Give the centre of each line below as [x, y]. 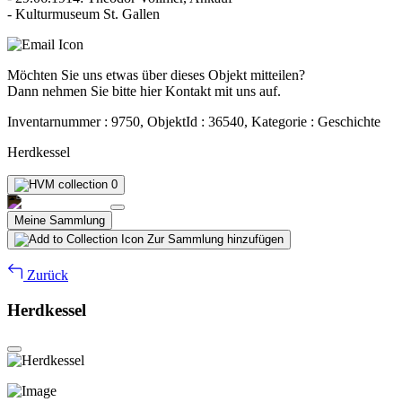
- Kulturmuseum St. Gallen [83, 13]
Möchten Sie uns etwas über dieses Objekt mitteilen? [156, 74]
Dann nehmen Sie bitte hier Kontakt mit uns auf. [144, 91]
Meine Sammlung [60, 220]
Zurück [46, 275]
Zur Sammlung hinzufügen [215, 239]
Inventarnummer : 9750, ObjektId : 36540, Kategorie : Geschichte [194, 121]
